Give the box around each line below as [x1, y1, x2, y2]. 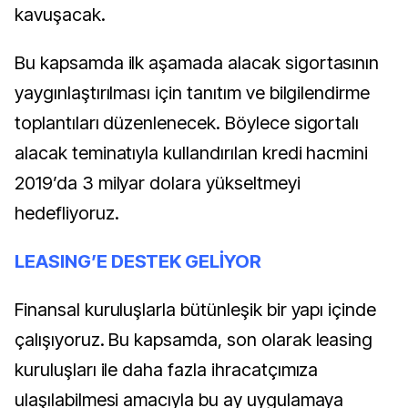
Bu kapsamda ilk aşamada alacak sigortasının [15, 52, 380, 75]
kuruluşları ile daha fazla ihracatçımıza [15, 359, 319, 382]
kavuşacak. [15, 4, 106, 26]
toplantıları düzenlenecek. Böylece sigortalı [15, 112, 360, 135]
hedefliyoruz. [15, 202, 119, 225]
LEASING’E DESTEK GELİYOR [15, 250, 262, 273]
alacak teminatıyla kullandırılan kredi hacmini [15, 142, 369, 165]
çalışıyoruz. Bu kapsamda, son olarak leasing [15, 329, 373, 352]
